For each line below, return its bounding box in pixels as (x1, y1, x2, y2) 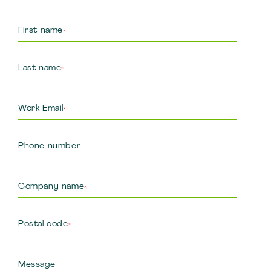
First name (18, 26, 63, 35)
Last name (18, 64, 62, 73)
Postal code (18, 220, 68, 229)
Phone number (18, 142, 81, 151)
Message (18, 260, 56, 269)
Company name (18, 182, 85, 191)
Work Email (18, 104, 64, 113)
